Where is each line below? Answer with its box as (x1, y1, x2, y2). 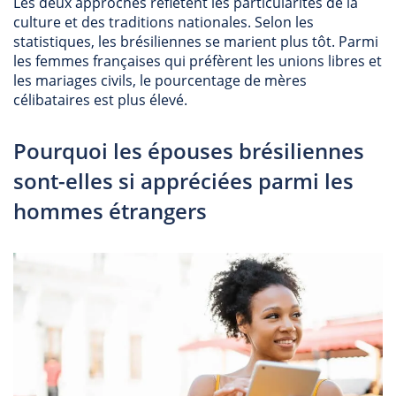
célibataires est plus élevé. (13, 90, 187, 110)
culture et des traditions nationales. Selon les (13, 12, 314, 32)
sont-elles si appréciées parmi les (13, 166, 354, 195)
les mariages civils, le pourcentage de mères (13, 71, 307, 90)
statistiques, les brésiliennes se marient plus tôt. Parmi (13, 32, 378, 51)
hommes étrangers (13, 196, 207, 225)
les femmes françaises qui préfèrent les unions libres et (13, 51, 382, 71)
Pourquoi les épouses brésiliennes (13, 136, 364, 165)
